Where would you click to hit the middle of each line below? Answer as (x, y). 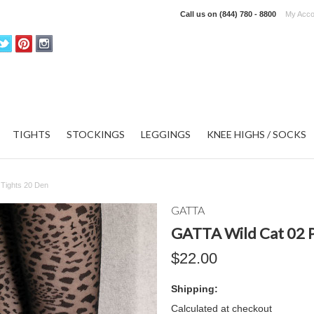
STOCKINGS (96, 134)
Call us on (200, 14)
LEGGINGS (166, 134)
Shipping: (194, 289)
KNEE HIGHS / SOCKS (257, 134)
